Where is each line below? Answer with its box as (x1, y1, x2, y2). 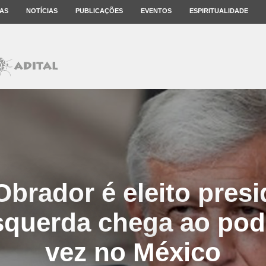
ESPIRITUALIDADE (189, 7, 248, 14)
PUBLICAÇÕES (75, 7, 123, 14)
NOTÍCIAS (26, 7, 58, 14)
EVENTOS (141, 7, 172, 14)
